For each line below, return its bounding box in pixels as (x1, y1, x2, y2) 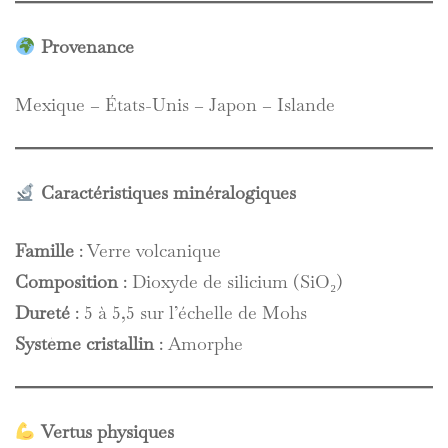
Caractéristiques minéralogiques (40, 181, 296, 204)
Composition (15, 270, 118, 293)
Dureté (15, 301, 70, 324)
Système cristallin (15, 332, 154, 355)
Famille (15, 239, 74, 262)
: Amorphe (154, 332, 243, 355)
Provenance (40, 35, 134, 58)
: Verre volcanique (74, 239, 221, 262)
